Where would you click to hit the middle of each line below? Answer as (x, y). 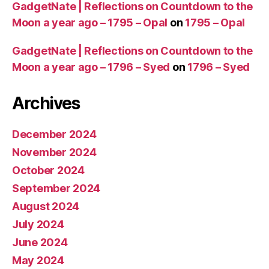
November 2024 (54, 152)
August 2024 (46, 206)
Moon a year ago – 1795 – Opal (90, 22)
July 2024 (38, 224)
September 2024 (56, 188)
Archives (46, 103)
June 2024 (40, 242)
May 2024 (38, 260)
